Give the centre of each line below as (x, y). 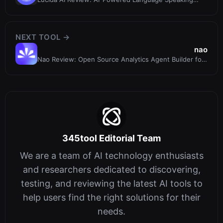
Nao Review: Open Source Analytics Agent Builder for (121, 59)
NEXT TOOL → (43, 37)
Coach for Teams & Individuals (84, 8)
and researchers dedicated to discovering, (111, 170)
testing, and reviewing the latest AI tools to (111, 184)
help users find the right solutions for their (111, 198)
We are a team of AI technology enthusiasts (111, 156)
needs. (111, 212)
